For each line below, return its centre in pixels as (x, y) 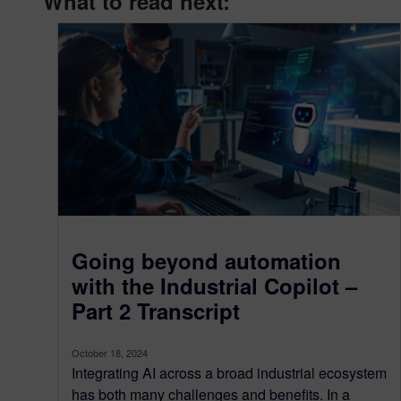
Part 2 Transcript (156, 310)
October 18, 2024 (110, 352)
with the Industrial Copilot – (214, 285)
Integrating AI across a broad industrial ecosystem (229, 372)
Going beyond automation (206, 260)
